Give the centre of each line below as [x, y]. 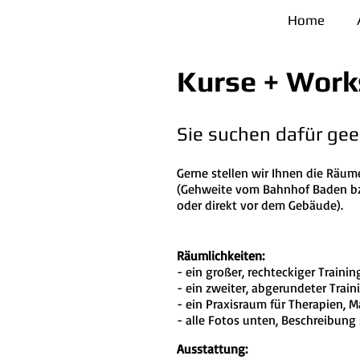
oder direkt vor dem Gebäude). [262, 205]
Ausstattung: [212, 349]
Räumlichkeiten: [221, 256]
